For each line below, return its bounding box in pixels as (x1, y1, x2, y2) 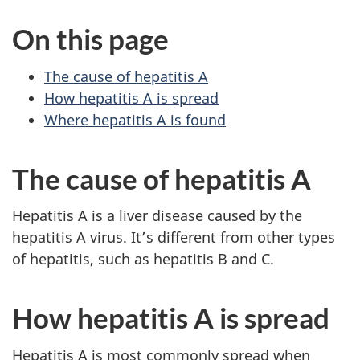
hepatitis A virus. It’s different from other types (12, 227, 335, 247)
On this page (12, 22, 169, 55)
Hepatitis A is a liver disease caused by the (12, 206, 302, 225)
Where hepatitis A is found (44, 109, 226, 129)
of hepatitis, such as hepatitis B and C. (12, 249, 274, 268)
